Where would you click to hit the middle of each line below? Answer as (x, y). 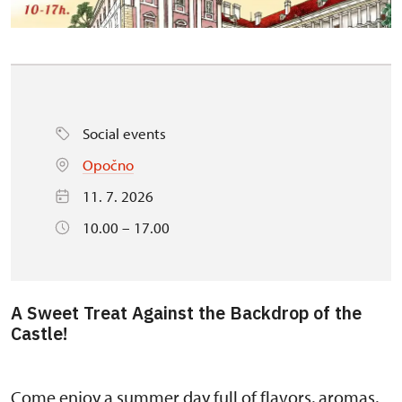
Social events (124, 133)
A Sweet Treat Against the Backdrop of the (186, 312)
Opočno (108, 164)
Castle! (39, 333)
